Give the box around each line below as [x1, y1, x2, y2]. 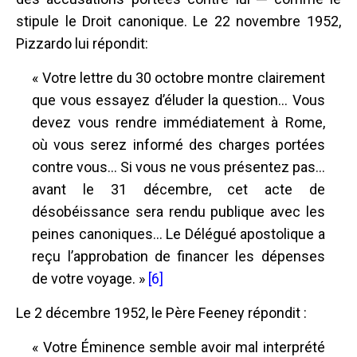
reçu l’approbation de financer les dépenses [32, 247, 325, 265]
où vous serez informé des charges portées [32, 135, 325, 153]
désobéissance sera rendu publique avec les [32, 202, 325, 220]
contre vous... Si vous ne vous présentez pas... [32, 158, 325, 175]
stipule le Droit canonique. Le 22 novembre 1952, [16, 12, 341, 29]
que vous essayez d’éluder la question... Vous [32, 91, 325, 108]
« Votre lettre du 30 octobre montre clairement [32, 69, 325, 86]
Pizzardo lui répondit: [16, 34, 148, 52]
